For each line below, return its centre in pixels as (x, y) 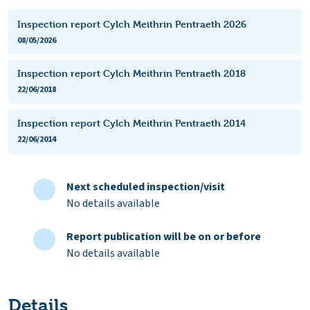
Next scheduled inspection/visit (146, 186)
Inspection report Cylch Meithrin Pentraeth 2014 (131, 122)
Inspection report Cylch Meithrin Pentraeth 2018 (131, 73)
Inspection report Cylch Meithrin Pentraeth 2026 (131, 24)
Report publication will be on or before (164, 236)
